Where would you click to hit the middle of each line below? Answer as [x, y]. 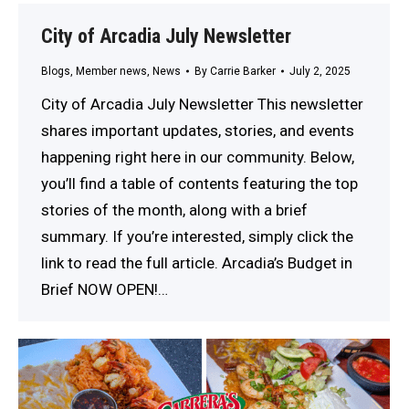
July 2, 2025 [320, 71]
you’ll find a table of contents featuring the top [199, 183]
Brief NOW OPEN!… [105, 289]
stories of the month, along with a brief [174, 210]
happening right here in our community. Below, [198, 157]
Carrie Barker [243, 71]
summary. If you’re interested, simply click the [197, 236]
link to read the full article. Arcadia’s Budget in [197, 262]
